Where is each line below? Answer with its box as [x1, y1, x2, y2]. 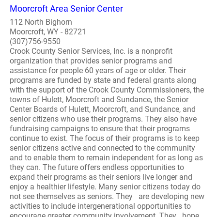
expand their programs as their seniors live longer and [10, 172, 192, 182]
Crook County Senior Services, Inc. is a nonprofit [10, 46, 172, 56]
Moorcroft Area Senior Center [10, 3, 123, 14]
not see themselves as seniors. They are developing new [10, 192, 204, 201]
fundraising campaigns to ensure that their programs [10, 124, 190, 133]
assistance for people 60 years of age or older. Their [10, 66, 186, 75]
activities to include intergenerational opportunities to [10, 201, 191, 211]
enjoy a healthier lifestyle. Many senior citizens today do [10, 182, 201, 191]
